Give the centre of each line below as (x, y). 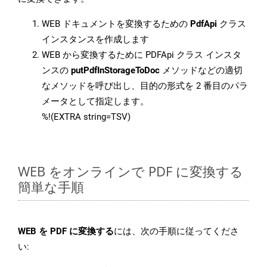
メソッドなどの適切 (201, 71)
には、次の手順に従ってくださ (176, 232)
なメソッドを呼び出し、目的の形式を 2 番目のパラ (145, 86)
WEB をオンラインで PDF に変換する (131, 171)
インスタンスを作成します (95, 40)
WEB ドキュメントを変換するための (116, 24)
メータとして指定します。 (95, 102)
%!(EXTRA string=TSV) (86, 117)
